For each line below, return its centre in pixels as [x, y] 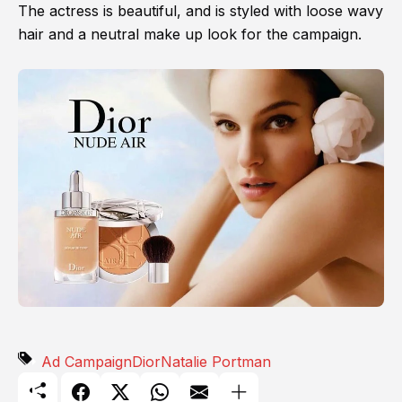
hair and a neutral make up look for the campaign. [190, 35]
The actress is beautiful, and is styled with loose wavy [201, 11]
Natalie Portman [216, 361]
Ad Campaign [87, 361]
